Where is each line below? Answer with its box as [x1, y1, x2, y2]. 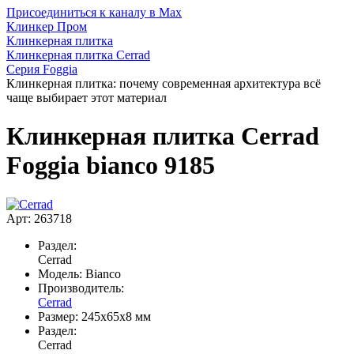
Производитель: [38, 281, 124, 295]
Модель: [38, 266, 82, 281]
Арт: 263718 [6, 211, 72, 225]
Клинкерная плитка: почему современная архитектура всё [6, 77, 321, 90]
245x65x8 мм [81, 309, 151, 323]
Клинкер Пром [6, 20, 87, 33]
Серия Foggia [6, 62, 77, 76]
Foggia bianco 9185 [6, 151, 215, 180]
